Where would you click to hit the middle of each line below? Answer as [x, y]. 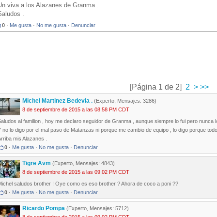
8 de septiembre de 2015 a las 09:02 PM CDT [76, 172]
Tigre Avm [37, 163]
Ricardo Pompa [44, 209]
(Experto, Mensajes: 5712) [97, 209]
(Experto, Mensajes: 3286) [124, 101]
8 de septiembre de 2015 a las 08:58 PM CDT [76, 110]
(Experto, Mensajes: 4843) [83, 163]
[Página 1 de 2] [155, 87]
